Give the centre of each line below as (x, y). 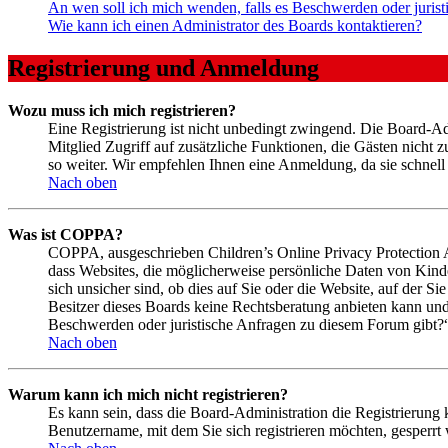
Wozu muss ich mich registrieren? (122, 110)
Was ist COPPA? (65, 234)
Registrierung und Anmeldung (163, 67)
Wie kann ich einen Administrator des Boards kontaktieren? (235, 25)
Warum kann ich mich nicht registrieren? (148, 394)
